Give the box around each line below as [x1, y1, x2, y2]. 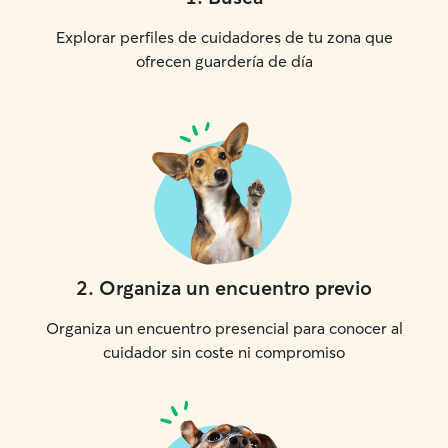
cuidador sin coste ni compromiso [103, 342, 345, 362]
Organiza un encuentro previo [99, 275, 372, 300]
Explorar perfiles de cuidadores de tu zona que [55, 27, 393, 47]
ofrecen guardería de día [135, 51, 313, 71]
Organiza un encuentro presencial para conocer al [45, 318, 403, 338]
